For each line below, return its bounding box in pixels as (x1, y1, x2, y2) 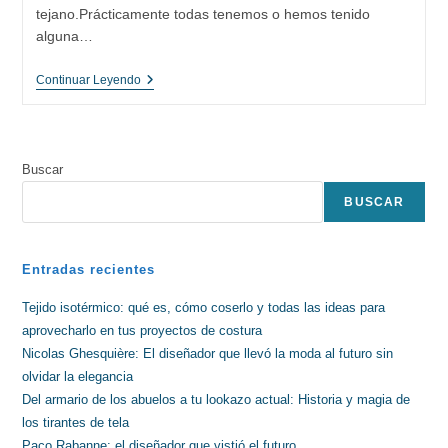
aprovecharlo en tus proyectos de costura (22, 322, 263, 338)
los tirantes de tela (22, 414, 130, 430)
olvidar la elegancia (22, 368, 134, 384)
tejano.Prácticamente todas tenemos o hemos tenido (35, 5, 370, 22)
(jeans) (139, 119, 188, 136)
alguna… (35, 27, 93, 44)
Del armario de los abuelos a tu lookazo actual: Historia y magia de (22, 391, 411, 407)
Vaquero (139, 103, 193, 120)
